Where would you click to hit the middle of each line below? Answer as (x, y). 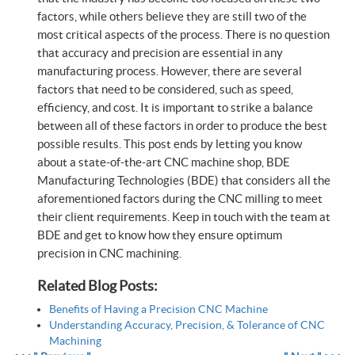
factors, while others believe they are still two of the (172, 17)
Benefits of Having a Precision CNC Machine (158, 309)
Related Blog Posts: (97, 286)
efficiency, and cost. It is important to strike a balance (175, 108)
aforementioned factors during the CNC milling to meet (180, 199)
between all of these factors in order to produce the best (182, 126)
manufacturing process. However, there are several (170, 71)
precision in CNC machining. (109, 254)
